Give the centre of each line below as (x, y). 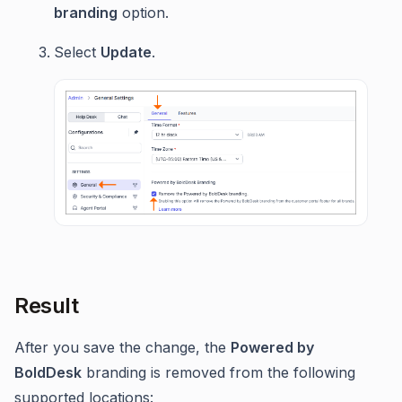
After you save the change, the (122, 347)
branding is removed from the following (218, 372)
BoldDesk (48, 372)
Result (46, 305)
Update (126, 52)
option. (143, 13)
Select (77, 52)
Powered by (272, 347)
